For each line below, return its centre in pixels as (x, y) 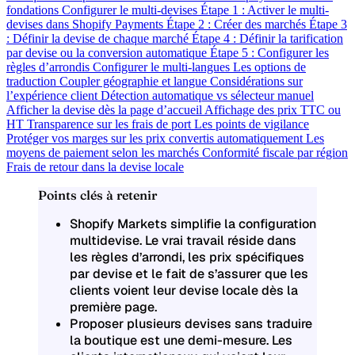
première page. (113, 307)
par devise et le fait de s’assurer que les (189, 274)
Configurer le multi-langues (163, 67)
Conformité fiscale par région (275, 153)
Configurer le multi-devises (131, 10)
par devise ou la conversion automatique (108, 53)
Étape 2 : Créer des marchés (238, 25)
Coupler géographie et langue (135, 82)
